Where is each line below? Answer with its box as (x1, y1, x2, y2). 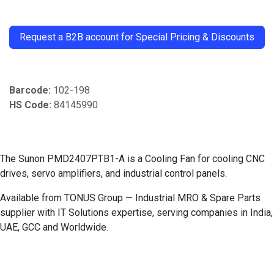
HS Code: (9, 98, 54, 111)
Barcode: (9, 84, 53, 96)
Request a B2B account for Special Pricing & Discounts (20, 31, 254, 43)
